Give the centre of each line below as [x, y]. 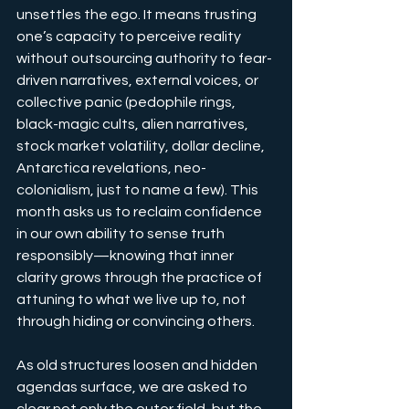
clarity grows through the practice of [141, 278]
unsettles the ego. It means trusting [138, 15]
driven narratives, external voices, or [139, 81]
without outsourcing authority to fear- [144, 59]
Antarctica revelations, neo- [111, 168]
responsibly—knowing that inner [126, 256]
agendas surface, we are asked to [133, 388]
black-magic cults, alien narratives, [134, 125]
